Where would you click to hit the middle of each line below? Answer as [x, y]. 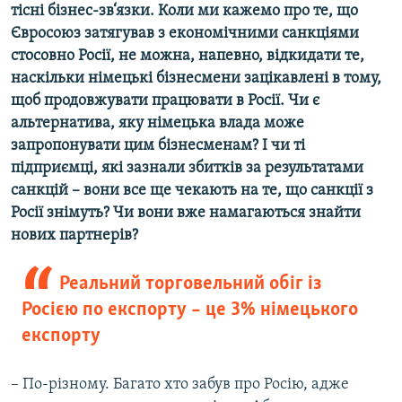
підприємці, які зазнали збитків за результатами [187, 169]
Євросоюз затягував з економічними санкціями [185, 34]
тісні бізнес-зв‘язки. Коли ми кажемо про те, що [184, 12]
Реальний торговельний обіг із [190, 284]
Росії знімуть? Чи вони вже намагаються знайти [186, 214]
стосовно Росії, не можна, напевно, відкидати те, [188, 57]
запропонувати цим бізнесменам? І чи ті [158, 146]
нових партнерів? [74, 236]
